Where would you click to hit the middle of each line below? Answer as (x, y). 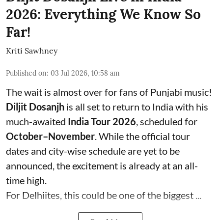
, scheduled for (167, 121)
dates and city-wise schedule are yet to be (93, 151)
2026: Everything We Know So (103, 14)
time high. (26, 180)
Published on (26, 73)
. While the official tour (142, 136)
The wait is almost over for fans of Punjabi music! (109, 92)
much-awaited (37, 121)
